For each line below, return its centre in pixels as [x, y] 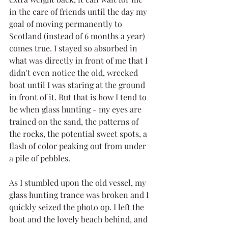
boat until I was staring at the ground [78, 84]
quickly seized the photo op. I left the [78, 207]
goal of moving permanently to [67, 23]
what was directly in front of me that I [79, 60]
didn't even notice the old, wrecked [75, 72]
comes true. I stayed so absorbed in [74, 48]
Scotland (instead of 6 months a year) [78, 36]
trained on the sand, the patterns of [75, 121]
